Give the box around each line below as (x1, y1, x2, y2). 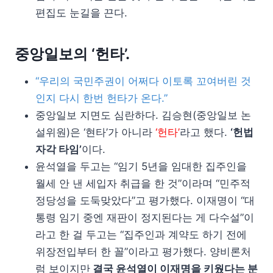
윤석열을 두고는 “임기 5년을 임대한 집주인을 (35, 160, 247, 172)
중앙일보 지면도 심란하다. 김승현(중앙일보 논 (35, 108, 251, 121)
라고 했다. (180, 126, 230, 138)
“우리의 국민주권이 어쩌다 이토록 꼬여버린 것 (35, 74, 251, 87)
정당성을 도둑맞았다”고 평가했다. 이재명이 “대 (35, 194, 255, 207)
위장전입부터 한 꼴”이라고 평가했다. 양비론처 (35, 245, 251, 258)
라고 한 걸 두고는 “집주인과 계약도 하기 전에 (35, 228, 247, 241)
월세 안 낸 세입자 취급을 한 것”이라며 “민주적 (35, 177, 250, 190)
